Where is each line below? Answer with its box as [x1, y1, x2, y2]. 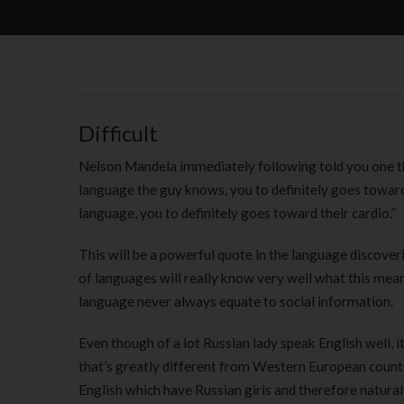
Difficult [78, 120, 158, 146]
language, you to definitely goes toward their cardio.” [78, 205, 396, 221]
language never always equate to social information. [78, 293, 393, 309]
